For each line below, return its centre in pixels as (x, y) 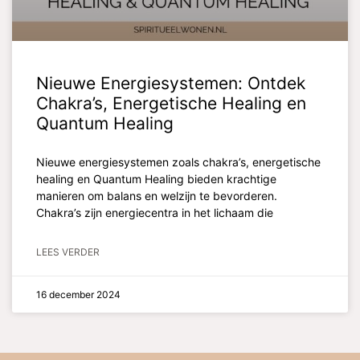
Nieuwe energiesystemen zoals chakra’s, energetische (178, 162)
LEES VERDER (68, 252)
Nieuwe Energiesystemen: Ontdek (171, 83)
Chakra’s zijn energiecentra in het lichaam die (155, 212)
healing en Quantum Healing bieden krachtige (156, 178)
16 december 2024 (78, 294)
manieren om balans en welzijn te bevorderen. (157, 195)
